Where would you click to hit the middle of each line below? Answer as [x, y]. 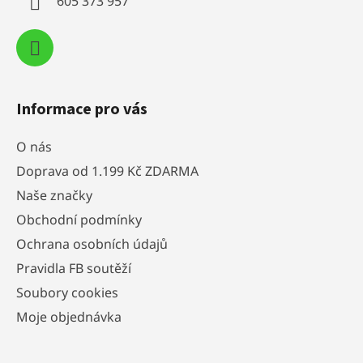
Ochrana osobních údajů [92, 243]
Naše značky [54, 195]
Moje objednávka [69, 316]
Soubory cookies [67, 292]
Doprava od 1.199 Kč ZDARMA [107, 171]
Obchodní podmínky [79, 219]
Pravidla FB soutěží [74, 268]
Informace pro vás [82, 109]
